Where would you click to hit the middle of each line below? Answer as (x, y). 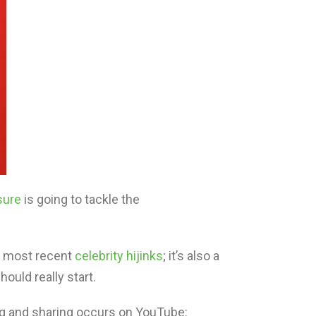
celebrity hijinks (119, 256)
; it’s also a (191, 256)
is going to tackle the (80, 200)
